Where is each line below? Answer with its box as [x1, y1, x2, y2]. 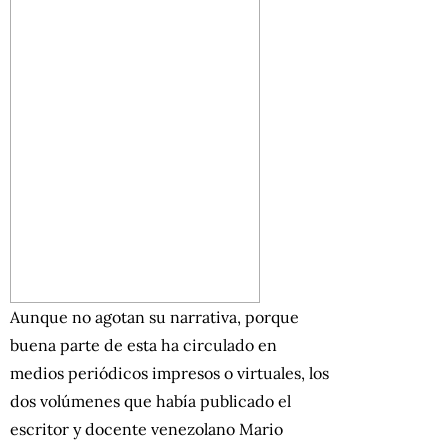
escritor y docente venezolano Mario [10, 418, 283, 439]
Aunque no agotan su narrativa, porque [10, 306, 299, 327]
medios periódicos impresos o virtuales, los [10, 362, 329, 383]
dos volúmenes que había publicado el [10, 390, 291, 411]
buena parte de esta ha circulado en [10, 334, 277, 355]
